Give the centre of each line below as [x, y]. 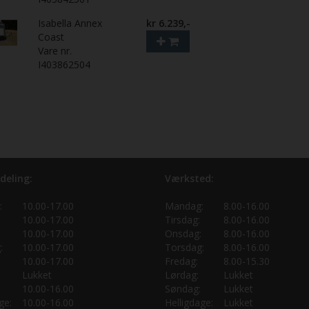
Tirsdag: [182, 219]
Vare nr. [55, 50]
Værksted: [189, 178]
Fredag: [181, 261]
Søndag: [183, 288]
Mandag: [184, 206]
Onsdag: [183, 233]
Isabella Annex [70, 23]
